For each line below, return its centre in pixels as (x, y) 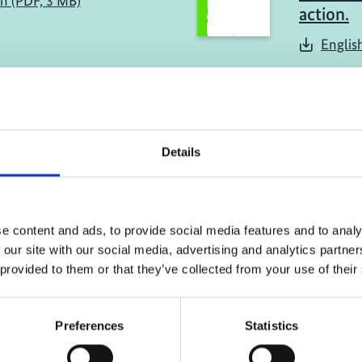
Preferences (90, 326)
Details (181, 152)
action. (324, 14)
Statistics (271, 326)
